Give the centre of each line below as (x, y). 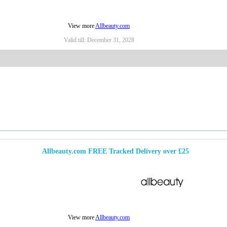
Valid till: (75, 40)
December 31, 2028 (110, 40)
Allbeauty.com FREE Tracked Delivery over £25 (115, 152)
